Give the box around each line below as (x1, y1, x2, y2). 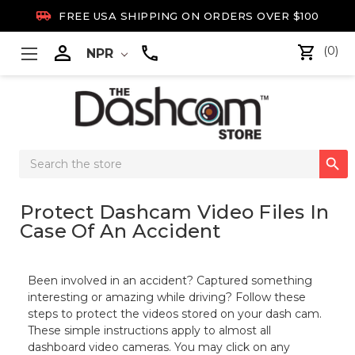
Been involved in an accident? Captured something (28, 273, 313, 288)
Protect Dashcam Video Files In (19, 200, 330, 224)
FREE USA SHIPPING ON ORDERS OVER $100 (55, 10, 319, 22)
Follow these (235, 290, 307, 305)
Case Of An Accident (19, 219, 221, 243)
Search (18, 151, 57, 166)
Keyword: (18, 167, 71, 182)
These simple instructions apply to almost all (28, 323, 272, 338)
